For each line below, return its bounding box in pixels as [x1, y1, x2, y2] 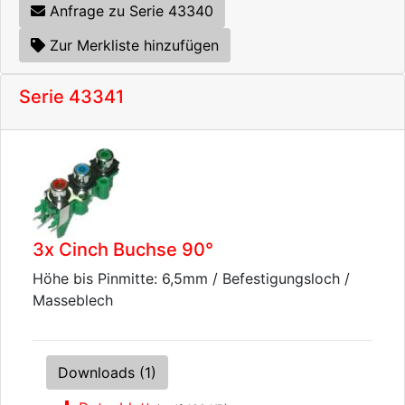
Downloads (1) [58, 363, 156, 381]
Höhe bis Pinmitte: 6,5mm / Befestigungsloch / [33, 269, 350, 287]
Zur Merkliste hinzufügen [50, 36, 219, 54]
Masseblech [33, 291, 113, 309]
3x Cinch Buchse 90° [33, 239, 213, 260]
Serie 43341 [19, 86, 124, 108]
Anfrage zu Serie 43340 [45, 2, 213, 20]
